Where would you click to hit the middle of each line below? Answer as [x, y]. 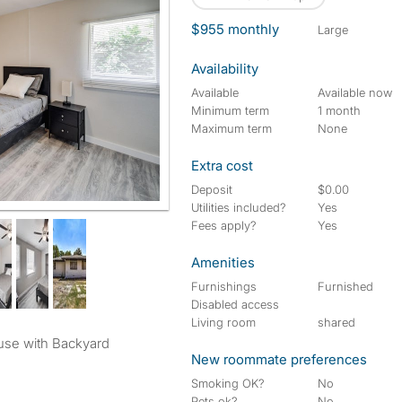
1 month [340, 110]
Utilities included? [239, 207]
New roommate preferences [279, 359]
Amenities [223, 262]
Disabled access [235, 304]
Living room [223, 322]
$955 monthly [235, 29]
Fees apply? [224, 225]
